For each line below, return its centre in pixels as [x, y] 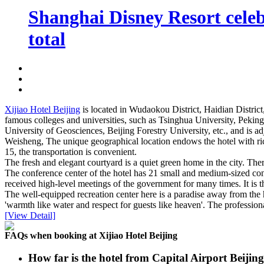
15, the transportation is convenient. [71, 151]
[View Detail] [30, 215]
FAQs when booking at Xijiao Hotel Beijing [91, 235]
